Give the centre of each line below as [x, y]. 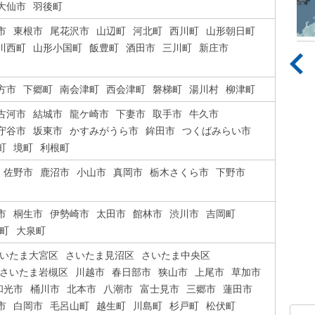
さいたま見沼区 [100, 255]
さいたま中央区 [176, 255]
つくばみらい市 [217, 131]
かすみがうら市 [104, 131]
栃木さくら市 [179, 172]
